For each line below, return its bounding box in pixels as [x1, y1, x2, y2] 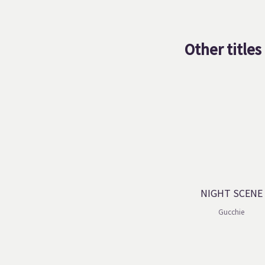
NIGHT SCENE [200, 186, 263, 201]
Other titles [185, 38, 261, 60]
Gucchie [218, 206, 245, 218]
